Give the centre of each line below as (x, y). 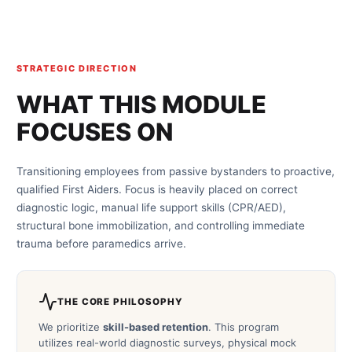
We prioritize (70, 327)
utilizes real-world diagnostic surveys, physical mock (167, 343)
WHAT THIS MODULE (141, 104)
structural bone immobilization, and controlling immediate (160, 225)
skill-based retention (155, 327)
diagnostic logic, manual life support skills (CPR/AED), (151, 207)
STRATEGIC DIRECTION (77, 69)
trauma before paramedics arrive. (101, 243)
